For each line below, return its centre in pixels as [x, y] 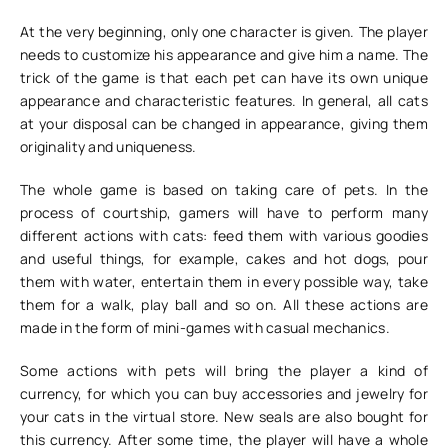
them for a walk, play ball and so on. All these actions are [224, 304]
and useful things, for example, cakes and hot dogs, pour [224, 258]
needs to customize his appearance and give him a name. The [224, 54]
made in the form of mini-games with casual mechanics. [205, 327]
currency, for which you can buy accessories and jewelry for [224, 393]
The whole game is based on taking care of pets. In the [224, 189]
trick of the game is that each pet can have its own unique [224, 77]
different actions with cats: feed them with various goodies [224, 235]
